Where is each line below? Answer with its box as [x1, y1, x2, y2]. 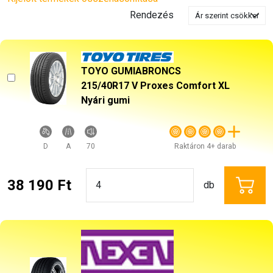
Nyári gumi [81, 94, 130, 106]
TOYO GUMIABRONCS [81, 65, 181, 77]
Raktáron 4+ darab [174, 141, 236, 151]
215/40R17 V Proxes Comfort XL [81, 79, 230, 91]
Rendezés [129, 9, 174, 21]
